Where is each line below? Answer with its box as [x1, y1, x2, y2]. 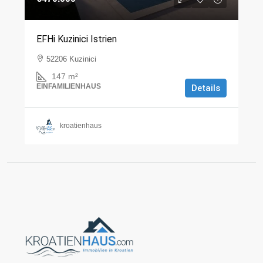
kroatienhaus [60, 122, 102, 130]
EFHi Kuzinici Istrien [36, 33, 117, 45]
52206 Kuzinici [46, 54, 96, 63]
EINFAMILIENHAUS [36, 82, 101, 90]
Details [191, 82, 220, 93]
